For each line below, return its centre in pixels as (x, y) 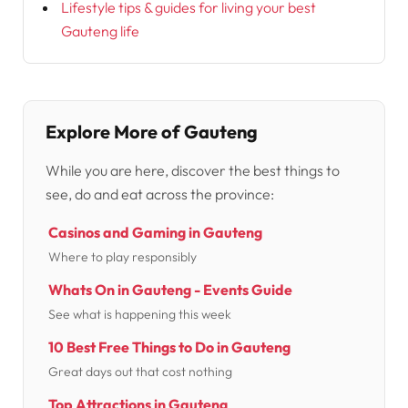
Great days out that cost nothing (140, 371)
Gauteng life (100, 31)
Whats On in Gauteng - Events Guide (170, 289)
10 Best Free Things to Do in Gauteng (169, 347)
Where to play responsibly (122, 256)
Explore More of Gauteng (151, 132)
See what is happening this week (139, 314)
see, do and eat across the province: (159, 194)
